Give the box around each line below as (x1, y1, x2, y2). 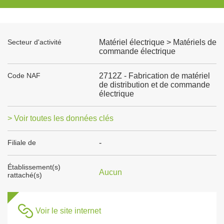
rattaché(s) (7, 171, 42, 179)
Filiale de (7, 138, 36, 146)
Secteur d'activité (7, 38, 61, 46)
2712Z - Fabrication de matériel (98, 71, 210, 80)
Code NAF (7, 71, 40, 79)
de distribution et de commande (98, 80, 210, 89)
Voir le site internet (35, 206, 101, 215)
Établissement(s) (7, 163, 60, 171)
